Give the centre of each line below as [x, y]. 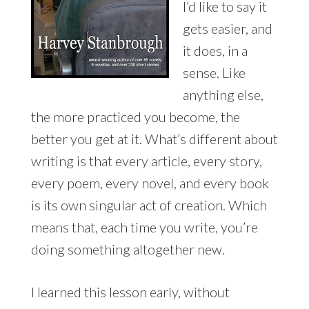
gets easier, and [227, 29]
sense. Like [214, 73]
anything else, [223, 95]
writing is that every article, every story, [146, 161]
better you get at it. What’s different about [154, 139]
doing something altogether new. [128, 249]
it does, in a [215, 51]
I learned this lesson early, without [130, 292]
